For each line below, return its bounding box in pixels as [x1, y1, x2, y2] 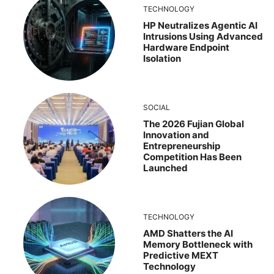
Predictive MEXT [143, 249, 218, 261]
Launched [143, 161, 188, 174]
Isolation [143, 52, 181, 64]
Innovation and [143, 128, 209, 141]
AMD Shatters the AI [143, 227, 233, 239]
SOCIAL [143, 102, 170, 112]
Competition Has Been [143, 150, 242, 163]
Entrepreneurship [143, 139, 220, 152]
